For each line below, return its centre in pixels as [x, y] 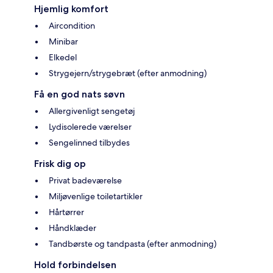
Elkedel [63, 58]
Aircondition [72, 26]
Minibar [63, 42]
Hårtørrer [66, 212]
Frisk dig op [60, 164]
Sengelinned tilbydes [89, 143]
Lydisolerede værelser [90, 127]
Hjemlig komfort [71, 9]
